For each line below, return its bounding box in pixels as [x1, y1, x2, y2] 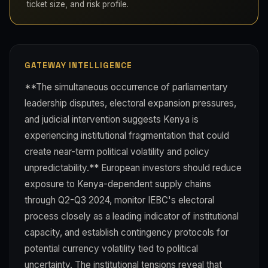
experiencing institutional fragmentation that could [25, 129, 229, 141]
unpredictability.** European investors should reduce [25, 162, 242, 173]
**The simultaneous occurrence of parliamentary [25, 81, 228, 93]
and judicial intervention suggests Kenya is [25, 113, 199, 125]
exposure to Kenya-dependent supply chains [25, 178, 211, 190]
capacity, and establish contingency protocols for [25, 226, 229, 238]
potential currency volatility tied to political [25, 242, 198, 254]
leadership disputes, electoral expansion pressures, [25, 97, 236, 109]
